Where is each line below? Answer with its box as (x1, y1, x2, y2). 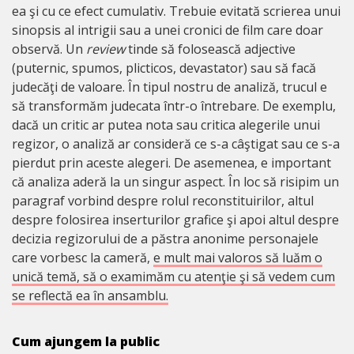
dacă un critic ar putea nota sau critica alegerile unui (12, 116, 320, 134)
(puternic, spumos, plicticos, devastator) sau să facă (12, 59, 316, 77)
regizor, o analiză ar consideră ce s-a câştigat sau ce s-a (12, 135, 340, 153)
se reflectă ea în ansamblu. (12, 287, 168, 305)
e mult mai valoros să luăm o (153, 249, 322, 267)
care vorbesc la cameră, (12, 249, 153, 267)
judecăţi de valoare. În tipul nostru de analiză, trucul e (12, 78, 327, 96)
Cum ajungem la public (12, 333, 160, 351)
